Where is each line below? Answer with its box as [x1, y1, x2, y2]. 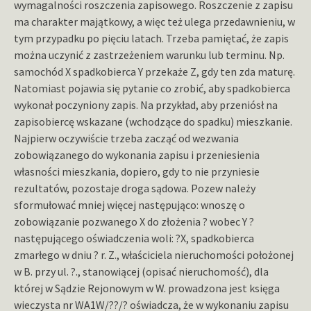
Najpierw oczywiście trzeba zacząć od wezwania [14, 131, 239, 146]
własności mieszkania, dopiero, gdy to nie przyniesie [14, 165, 260, 179]
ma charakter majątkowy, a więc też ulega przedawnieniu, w [14, 15, 295, 29]
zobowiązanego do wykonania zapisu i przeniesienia [14, 148, 260, 162]
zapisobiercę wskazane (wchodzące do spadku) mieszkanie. [14, 115, 292, 129]
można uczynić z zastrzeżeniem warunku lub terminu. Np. [14, 48, 285, 62]
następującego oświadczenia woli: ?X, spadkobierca [14, 231, 254, 246]
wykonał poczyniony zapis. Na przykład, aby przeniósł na [14, 98, 278, 112]
